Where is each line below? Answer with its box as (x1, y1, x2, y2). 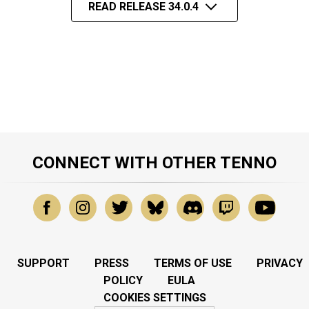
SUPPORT (17, 256, 70, 270)
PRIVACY (257, 256, 303, 270)
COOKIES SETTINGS (103, 290, 206, 304)
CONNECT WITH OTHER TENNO (32, 152, 277, 172)
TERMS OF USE (154, 256, 232, 270)
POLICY (103, 273, 143, 287)
